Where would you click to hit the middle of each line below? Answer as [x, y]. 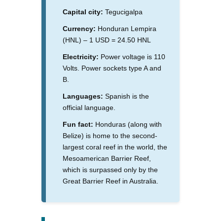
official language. [89, 107]
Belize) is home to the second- [110, 135]
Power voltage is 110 [132, 56]
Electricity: [81, 56]
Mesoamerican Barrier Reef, [107, 158]
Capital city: [83, 12]
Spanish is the [126, 96]
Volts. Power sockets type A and [112, 68]
